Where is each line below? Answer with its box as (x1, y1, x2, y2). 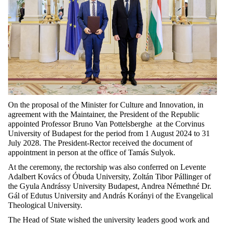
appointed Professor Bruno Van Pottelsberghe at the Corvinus (8, 119, 204, 128)
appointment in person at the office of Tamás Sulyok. (8, 148, 175, 157)
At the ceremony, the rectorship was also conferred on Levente (8, 162, 206, 171)
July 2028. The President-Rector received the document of (8, 138, 192, 147)
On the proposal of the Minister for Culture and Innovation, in (8, 100, 203, 109)
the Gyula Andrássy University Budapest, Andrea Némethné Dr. (8, 181, 211, 190)
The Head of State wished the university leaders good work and (8, 215, 209, 224)
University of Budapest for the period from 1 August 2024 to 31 (8, 129, 210, 138)
